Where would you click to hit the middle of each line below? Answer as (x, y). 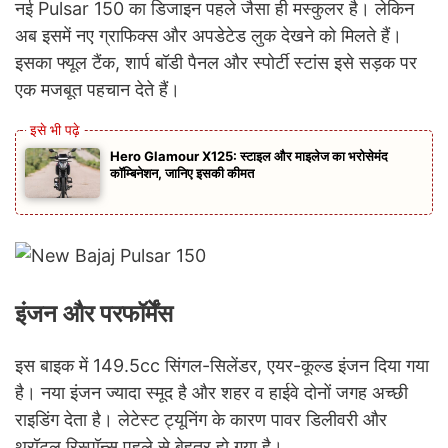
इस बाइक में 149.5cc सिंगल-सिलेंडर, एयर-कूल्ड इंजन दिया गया (222, 365)
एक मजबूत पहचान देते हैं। (97, 89)
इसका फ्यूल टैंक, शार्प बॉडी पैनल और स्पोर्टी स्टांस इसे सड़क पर (216, 62)
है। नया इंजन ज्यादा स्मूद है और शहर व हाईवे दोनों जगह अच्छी (211, 392)
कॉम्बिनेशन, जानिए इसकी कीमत (182, 172)
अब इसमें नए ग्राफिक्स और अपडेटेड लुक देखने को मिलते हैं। (208, 35)
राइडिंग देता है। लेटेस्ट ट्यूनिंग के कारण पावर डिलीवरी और (201, 419)
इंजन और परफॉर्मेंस (94, 313)
